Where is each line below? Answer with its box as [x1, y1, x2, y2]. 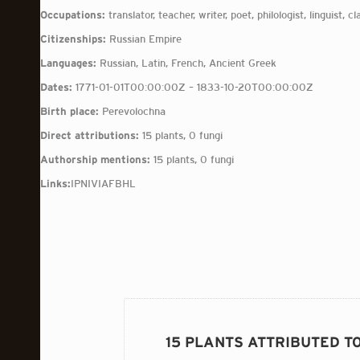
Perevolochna [99, 105, 166, 117]
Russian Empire [106, 33, 182, 45]
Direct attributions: [40, 129, 139, 141]
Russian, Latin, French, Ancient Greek [96, 57, 276, 69]
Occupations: [40, 9, 105, 21]
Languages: [40, 57, 96, 69]
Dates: [40, 81, 72, 93]
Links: [40, 178, 71, 190]
